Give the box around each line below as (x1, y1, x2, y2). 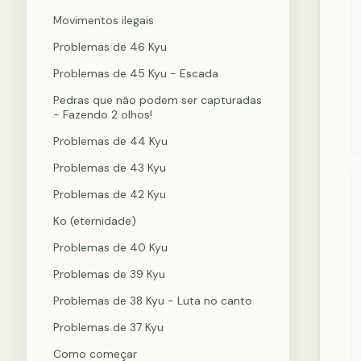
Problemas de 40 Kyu (53, 240, 168, 255)
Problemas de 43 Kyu (53, 160, 166, 175)
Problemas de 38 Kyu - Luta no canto (53, 293, 252, 308)
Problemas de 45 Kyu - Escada (53, 66, 218, 81)
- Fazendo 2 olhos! (53, 107, 152, 122)
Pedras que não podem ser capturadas (53, 93, 262, 107)
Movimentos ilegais (53, 13, 154, 27)
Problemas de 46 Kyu (53, 39, 167, 54)
